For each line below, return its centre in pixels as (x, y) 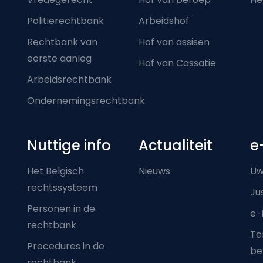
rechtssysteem (62, 187)
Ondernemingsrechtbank (86, 100)
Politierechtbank (65, 21)
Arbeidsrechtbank (69, 79)
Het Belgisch (55, 171)
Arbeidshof (164, 21)
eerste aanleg (59, 58)
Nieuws (154, 171)
